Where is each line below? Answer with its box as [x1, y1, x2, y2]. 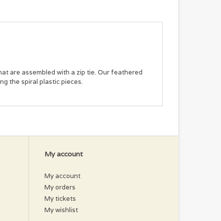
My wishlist [44, 205, 78, 214]
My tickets [44, 194, 76, 203]
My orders [44, 183, 75, 191]
